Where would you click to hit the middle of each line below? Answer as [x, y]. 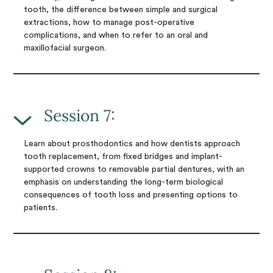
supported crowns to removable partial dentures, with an [134, 170]
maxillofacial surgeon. [65, 48]
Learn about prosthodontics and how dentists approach [132, 144]
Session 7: [80, 115]
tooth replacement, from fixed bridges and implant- [123, 157]
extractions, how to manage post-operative [109, 23]
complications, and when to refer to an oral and [115, 36]
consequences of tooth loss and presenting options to [130, 195]
